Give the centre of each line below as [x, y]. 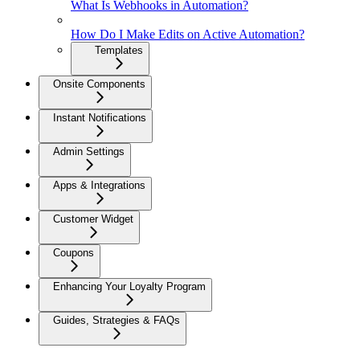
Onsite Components [99, 84]
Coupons [74, 253]
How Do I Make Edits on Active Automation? [188, 35]
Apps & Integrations [99, 186]
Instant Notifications [100, 118]
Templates [119, 51]
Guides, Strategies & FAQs [117, 321]
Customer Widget [93, 219]
